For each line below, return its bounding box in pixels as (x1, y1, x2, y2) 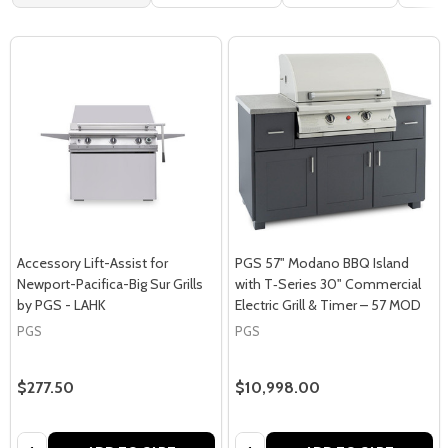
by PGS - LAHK (17, 296, 106, 314)
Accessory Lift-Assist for (17, 254, 168, 272)
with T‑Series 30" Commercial (235, 275, 421, 293)
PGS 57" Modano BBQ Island (235, 254, 409, 272)
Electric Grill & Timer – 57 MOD (235, 296, 421, 314)
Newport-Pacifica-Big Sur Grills (17, 275, 203, 293)
